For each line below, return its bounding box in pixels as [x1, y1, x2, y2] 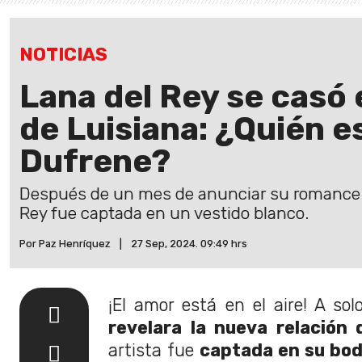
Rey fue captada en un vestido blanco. [19, 203, 309, 223]
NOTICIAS [19, 43, 107, 65]
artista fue [108, 339, 200, 360]
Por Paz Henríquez [19, 237, 111, 250]
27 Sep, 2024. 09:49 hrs [131, 237, 247, 250]
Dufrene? [19, 141, 170, 180]
